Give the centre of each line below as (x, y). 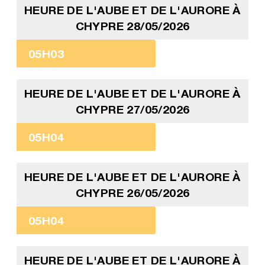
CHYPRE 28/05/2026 (132, 26)
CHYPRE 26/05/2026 (132, 193)
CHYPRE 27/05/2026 (132, 109)
